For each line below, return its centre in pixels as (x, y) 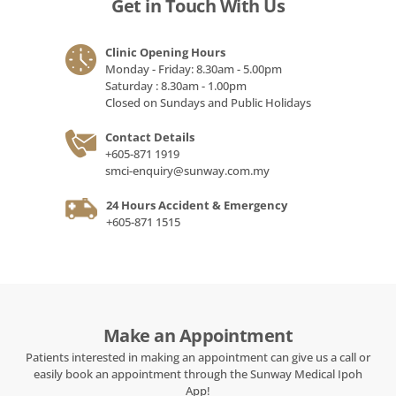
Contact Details (150, 137)
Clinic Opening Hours (165, 52)
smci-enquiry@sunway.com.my (187, 171)
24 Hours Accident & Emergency (197, 205)
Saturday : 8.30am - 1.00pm (176, 86)
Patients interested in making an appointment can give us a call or (198, 357)
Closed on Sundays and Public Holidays (208, 103)
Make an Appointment (198, 335)
